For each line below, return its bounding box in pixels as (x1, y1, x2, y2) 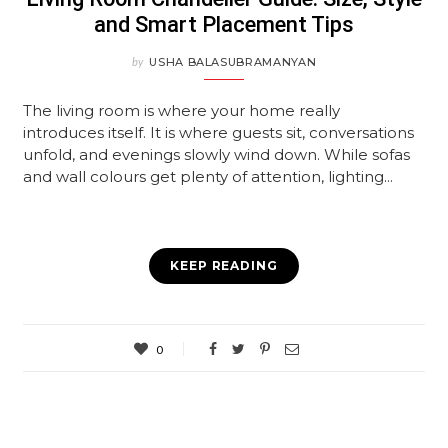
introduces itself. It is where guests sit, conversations (23, 123, 415, 143)
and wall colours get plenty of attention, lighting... (23, 167, 394, 187)
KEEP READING (170, 258, 278, 274)
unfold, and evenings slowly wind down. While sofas (23, 145, 411, 165)
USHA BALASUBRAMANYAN (149, 55, 317, 70)
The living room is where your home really (23, 101, 341, 121)
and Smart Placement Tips (94, 12, 354, 38)
